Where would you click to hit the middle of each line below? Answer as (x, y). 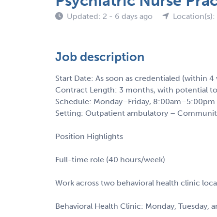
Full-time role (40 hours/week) (110, 159)
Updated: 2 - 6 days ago (111, 16)
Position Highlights (89, 136)
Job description (100, 57)
